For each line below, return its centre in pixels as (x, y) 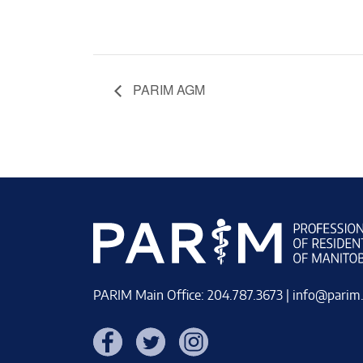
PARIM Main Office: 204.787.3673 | (192, 295)
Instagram (207, 337)
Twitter (157, 337)
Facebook (120, 337)
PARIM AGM (167, 89)
